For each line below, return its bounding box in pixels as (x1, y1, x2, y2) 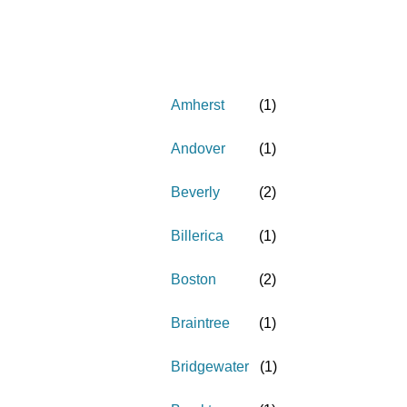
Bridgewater (171, 359, 249, 374)
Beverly (171, 184, 220, 200)
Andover (171, 141, 225, 156)
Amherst (171, 97, 224, 113)
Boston (171, 272, 216, 287)
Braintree (171, 315, 230, 331)
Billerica (171, 228, 223, 243)
